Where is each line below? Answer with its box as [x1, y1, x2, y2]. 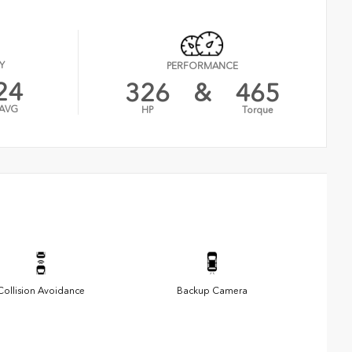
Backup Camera [177, 285, 247, 297]
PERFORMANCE [167, 60, 239, 72]
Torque [241, 104, 273, 116]
